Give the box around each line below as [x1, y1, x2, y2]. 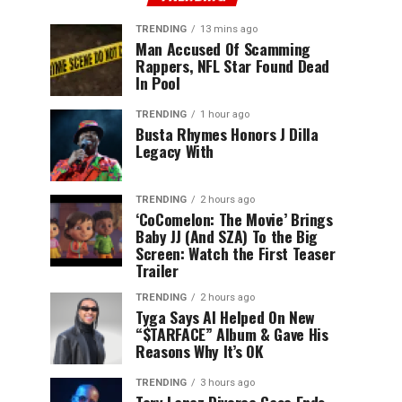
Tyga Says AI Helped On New [135, 305, 315, 328]
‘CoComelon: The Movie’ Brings [135, 207, 333, 231]
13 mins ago [200, 23, 258, 35]
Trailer [135, 258, 179, 282]
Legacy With [135, 139, 214, 162]
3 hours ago [200, 377, 255, 389]
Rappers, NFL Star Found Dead [135, 54, 330, 77]
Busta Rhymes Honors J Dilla [135, 122, 319, 145]
